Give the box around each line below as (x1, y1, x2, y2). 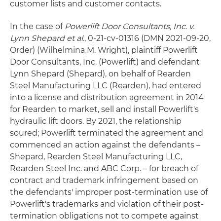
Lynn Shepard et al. (10, 33, 84, 43)
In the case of (10, 21, 65, 31)
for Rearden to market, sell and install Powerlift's (10, 104, 199, 114)
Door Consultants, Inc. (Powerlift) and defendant (10, 57, 200, 67)
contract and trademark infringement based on (10, 175, 198, 185)
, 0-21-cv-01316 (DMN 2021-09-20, (84, 33, 211, 43)
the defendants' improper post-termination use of (10, 187, 208, 197)
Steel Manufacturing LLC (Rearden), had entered (10, 80, 201, 90)
